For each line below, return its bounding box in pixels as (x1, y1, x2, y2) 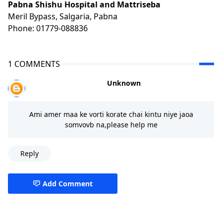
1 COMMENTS (8, 58, 60, 69)
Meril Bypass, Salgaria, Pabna (8, 10, 117, 22)
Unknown (107, 78, 141, 88)
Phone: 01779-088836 (8, 22, 88, 34)
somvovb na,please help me (64, 119, 158, 129)
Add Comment (43, 178, 93, 188)
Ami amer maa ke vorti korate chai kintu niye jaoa (29, 109, 193, 119)
